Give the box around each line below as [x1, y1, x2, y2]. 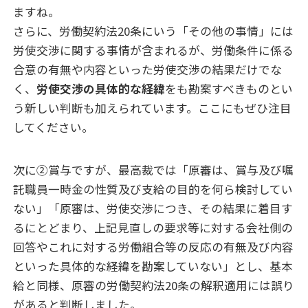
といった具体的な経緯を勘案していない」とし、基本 [13, 257, 294, 274]
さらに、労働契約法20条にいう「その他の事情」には [13, 23, 294, 40]
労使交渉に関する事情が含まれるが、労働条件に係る [13, 42, 294, 59]
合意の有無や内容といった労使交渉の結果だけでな [13, 61, 283, 78]
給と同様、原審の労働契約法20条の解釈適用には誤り [13, 276, 295, 294]
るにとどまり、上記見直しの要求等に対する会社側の [13, 219, 294, 236]
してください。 [13, 119, 94, 136]
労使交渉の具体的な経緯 [36, 80, 166, 98]
